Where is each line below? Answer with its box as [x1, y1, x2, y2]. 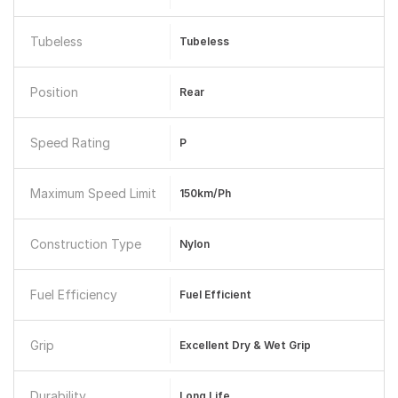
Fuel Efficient [179, 288, 251, 301]
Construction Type [30, 236, 141, 251]
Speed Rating [30, 135, 110, 150]
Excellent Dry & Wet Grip [179, 338, 311, 352]
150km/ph [179, 187, 231, 200]
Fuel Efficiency [30, 287, 117, 302]
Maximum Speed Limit [30, 186, 156, 201]
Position [30, 84, 78, 99]
